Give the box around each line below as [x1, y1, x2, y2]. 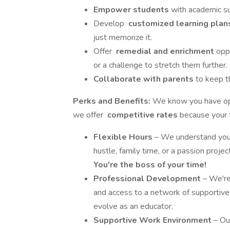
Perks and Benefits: [73, 95, 152, 107]
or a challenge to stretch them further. [93, 60, 227, 71]
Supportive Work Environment [93, 215, 214, 226]
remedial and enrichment [114, 46, 216, 57]
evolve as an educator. [93, 201, 173, 212]
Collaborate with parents [93, 73, 196, 85]
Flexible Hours [93, 131, 155, 143]
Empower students [93, 4, 171, 15]
